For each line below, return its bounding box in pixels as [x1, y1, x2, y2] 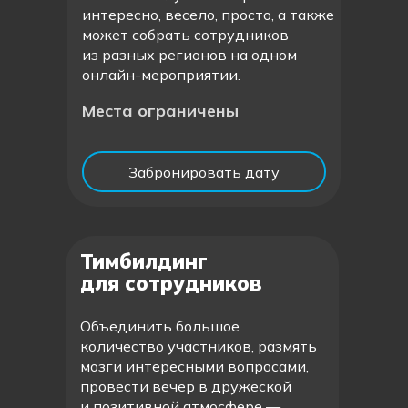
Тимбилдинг [80, 249, 208, 274]
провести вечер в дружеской [80, 377, 291, 395]
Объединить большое [80, 317, 240, 335]
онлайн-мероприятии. [82, 66, 240, 84]
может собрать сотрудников [82, 25, 289, 44]
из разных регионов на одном [82, 46, 297, 64]
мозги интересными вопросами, [80, 357, 309, 375]
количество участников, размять [80, 337, 317, 355]
